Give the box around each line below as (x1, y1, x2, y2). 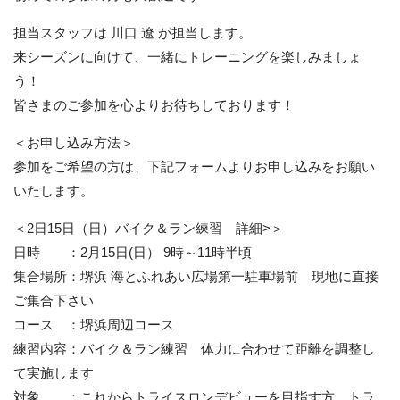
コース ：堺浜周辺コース (13, 317, 174, 332)
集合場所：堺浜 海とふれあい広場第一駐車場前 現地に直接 (13, 269, 379, 284)
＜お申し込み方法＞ (13, 135, 134, 150)
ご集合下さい (13, 293, 94, 308)
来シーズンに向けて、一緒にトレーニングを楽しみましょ (13, 49, 362, 64)
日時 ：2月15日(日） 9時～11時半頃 (13, 245, 252, 260)
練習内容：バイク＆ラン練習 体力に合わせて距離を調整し (13, 341, 375, 356)
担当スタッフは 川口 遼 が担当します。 (13, 25, 252, 40)
